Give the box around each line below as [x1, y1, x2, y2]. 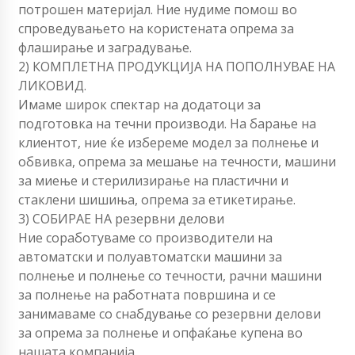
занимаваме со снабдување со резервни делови [18, 305, 321, 323]
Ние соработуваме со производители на [18, 229, 273, 247]
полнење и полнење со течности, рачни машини [18, 267, 322, 285]
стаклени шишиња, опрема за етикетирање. [18, 191, 296, 209]
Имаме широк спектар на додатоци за [18, 96, 261, 114]
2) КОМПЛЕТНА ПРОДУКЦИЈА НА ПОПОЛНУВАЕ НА [18, 58, 335, 76]
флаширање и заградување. [18, 39, 192, 57]
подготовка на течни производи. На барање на [18, 115, 316, 133]
